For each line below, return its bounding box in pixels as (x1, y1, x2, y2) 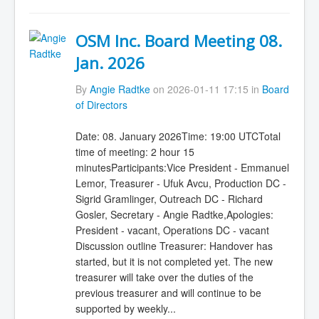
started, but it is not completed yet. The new (75, 254, 273, 269)
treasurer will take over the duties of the (75, 270, 253, 285)
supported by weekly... (75, 301, 176, 316)
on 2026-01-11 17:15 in (150, 81, 262, 96)
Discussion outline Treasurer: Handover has (75, 239, 273, 253)
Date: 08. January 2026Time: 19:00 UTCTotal (75, 129, 281, 144)
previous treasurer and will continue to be (75, 286, 261, 300)
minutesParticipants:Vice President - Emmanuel (75, 160, 289, 175)
